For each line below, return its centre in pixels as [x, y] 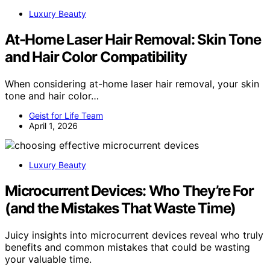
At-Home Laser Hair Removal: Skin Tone [133, 39]
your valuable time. [48, 259]
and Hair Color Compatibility [96, 57]
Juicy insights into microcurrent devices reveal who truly [134, 235]
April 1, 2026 [53, 125]
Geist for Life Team [66, 115]
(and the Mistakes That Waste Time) [121, 208]
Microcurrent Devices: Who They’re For [129, 190]
